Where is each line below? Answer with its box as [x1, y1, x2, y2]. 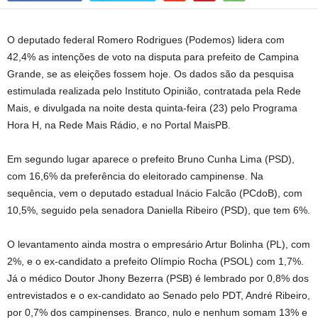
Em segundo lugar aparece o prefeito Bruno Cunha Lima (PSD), [7, 153, 295, 165]
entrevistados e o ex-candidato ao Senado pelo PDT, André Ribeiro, [7, 290, 310, 301]
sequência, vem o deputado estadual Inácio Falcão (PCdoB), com [7, 187, 302, 199]
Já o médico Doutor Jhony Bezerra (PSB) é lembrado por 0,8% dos [7, 273, 309, 284]
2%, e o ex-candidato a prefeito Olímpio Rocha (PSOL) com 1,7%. [7, 256, 304, 267]
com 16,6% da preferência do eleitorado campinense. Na [7, 170, 263, 182]
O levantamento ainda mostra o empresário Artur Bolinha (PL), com [7, 238, 310, 250]
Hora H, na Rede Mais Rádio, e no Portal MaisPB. [7, 119, 231, 131]
